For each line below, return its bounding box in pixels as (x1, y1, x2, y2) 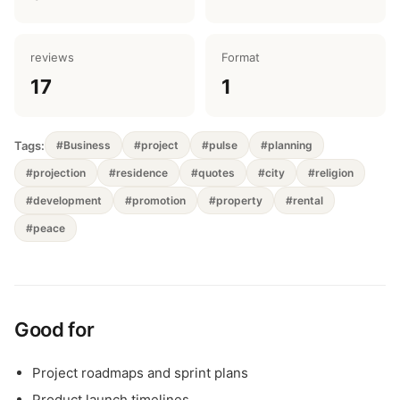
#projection (26, 166, 86, 179)
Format (221, 50, 260, 64)
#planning (261, 138, 312, 152)
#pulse (202, 138, 237, 152)
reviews (30, 50, 74, 64)
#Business (56, 138, 111, 152)
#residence (109, 166, 168, 179)
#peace (26, 221, 65, 235)
